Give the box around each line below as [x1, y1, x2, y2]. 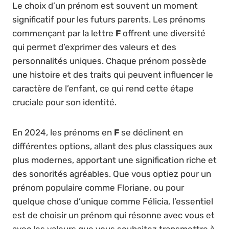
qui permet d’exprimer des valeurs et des [12, 41, 176, 52]
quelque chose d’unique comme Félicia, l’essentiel [12, 196, 213, 207]
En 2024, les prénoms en [12, 127, 114, 138]
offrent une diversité [121, 28, 205, 38]
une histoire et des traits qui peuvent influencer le [12, 69, 213, 80]
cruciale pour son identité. [12, 97, 117, 107]
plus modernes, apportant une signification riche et [12, 154, 217, 165]
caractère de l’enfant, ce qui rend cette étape [12, 83, 194, 94]
